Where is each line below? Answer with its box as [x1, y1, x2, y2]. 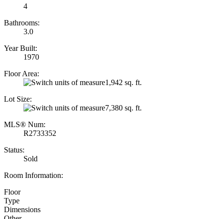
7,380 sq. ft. [105, 103, 142, 112]
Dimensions [4, 205, 41, 214]
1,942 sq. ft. [105, 78, 142, 87]
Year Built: [4, 44, 37, 52]
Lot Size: [4, 94, 32, 103]
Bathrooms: [4, 18, 40, 27]
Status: [4, 145, 24, 154]
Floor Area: [4, 69, 39, 78]
